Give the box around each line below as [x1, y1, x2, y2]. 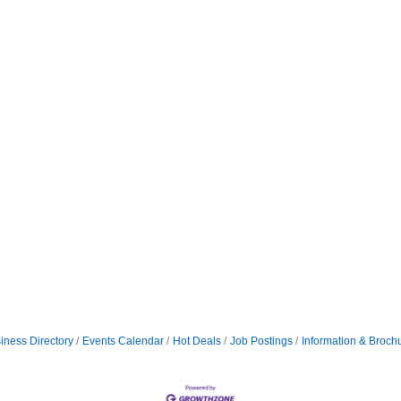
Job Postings [230, 335, 293, 348]
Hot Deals [173, 335, 221, 348]
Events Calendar [82, 335, 164, 348]
